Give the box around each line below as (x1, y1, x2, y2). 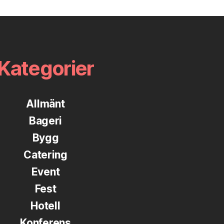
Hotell (30, 199, 60, 212)
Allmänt (26, 97, 65, 110)
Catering (23, 148, 67, 161)
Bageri (28, 114, 62, 127)
